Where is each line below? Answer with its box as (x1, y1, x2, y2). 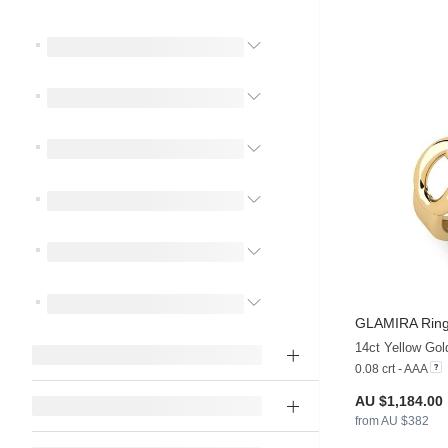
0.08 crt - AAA (355, 362, 427, 377)
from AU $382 (355, 414, 429, 429)
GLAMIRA (355, 315, 417, 332)
